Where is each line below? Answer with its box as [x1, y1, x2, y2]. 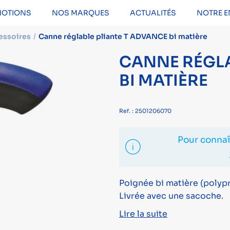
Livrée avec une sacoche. [119, 190, 223, 202]
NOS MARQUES [51, 8, 109, 17]
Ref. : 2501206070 [119, 107, 171, 114]
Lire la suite [119, 208, 167, 220]
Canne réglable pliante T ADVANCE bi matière [38, 32, 207, 42]
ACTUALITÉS [129, 8, 176, 17]
